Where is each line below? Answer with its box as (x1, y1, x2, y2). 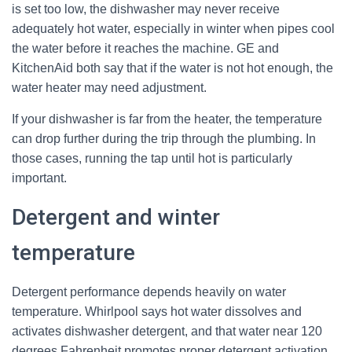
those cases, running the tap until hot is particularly (12, 152, 292, 165)
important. (12, 171, 67, 185)
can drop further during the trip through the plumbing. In (12, 132, 316, 145)
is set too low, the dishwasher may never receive (12, 2, 280, 16)
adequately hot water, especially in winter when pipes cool (12, 22, 335, 35)
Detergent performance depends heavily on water (12, 285, 286, 299)
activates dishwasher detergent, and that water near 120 (12, 324, 322, 338)
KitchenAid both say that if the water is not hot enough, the (12, 61, 333, 75)
